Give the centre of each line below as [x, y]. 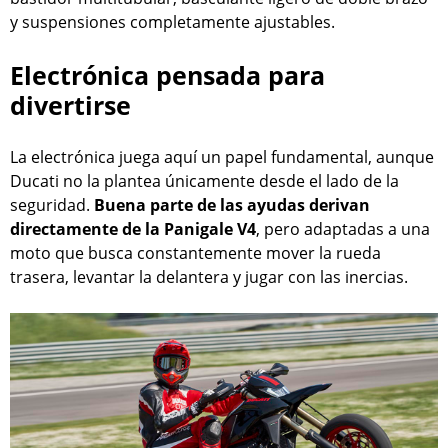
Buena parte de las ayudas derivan [232, 204]
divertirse [70, 104]
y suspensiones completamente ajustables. [172, 22]
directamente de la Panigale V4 [133, 228]
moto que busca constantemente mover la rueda [195, 252]
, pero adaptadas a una [343, 228]
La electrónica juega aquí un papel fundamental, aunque [222, 156]
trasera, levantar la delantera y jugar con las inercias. [209, 276]
